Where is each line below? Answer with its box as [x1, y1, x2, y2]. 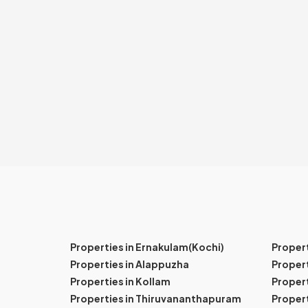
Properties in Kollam [70, 274, 170, 287]
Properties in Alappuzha [70, 257, 189, 270]
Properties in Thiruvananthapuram [70, 291, 241, 305]
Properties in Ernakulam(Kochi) [70, 240, 224, 253]
